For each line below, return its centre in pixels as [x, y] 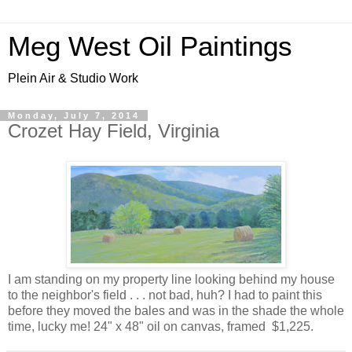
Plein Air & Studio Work [73, 78]
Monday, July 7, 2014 [74, 115]
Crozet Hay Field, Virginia [114, 131]
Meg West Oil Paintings [150, 46]
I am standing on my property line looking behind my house [171, 279]
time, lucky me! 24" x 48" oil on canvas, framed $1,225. [161, 326]
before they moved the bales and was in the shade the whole [176, 310]
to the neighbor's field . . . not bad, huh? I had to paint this [165, 295]
